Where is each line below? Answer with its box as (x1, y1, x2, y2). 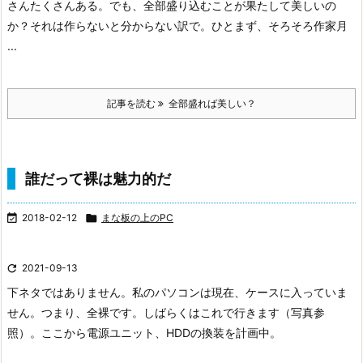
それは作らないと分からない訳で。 (30, 19, 211, 32)
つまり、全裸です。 (41, 305, 143, 319)
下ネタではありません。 (7, 285, 132, 299)
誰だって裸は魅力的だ (25, 170, 171, 187)
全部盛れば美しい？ (164, 97, 256, 109)
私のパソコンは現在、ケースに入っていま (132, 285, 348, 299)
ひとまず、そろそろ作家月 (211, 19, 348, 32)
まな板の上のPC (101, 211, 173, 224)
